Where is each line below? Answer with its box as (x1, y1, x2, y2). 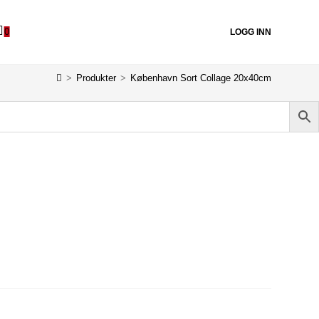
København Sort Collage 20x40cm (130, 72, 271, 83)
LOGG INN (229, 27, 271, 37)
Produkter (75, 72, 116, 83)
